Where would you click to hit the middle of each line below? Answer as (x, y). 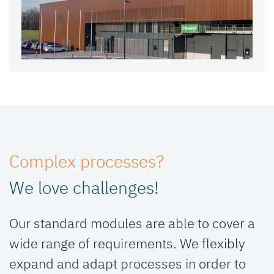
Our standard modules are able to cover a (132, 223)
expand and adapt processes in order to (128, 264)
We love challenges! (84, 188)
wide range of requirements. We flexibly (127, 243)
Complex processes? (87, 161)
